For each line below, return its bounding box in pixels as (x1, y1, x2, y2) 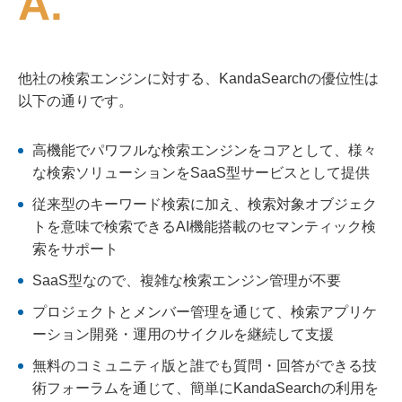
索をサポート (32, 241, 118, 257)
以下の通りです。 (18, 93, 133, 109)
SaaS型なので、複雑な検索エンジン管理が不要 (32, 273, 341, 288)
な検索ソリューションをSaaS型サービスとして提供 (32, 165, 370, 180)
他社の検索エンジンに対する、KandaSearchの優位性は (18, 71, 379, 86)
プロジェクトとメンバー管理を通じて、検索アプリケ (32, 304, 377, 319)
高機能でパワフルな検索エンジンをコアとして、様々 (32, 143, 377, 158)
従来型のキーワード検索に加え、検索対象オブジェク (32, 197, 377, 212)
